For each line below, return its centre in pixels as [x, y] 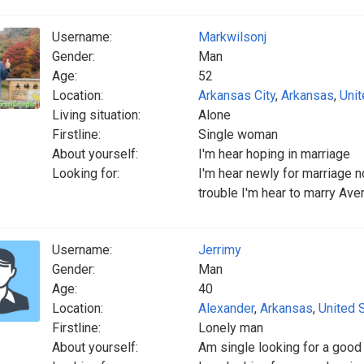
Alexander [226, 308]
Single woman [238, 134]
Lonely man [231, 328]
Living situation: [96, 115]
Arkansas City [237, 95]
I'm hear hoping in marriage [274, 154]
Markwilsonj [232, 37]
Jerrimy [220, 250]
